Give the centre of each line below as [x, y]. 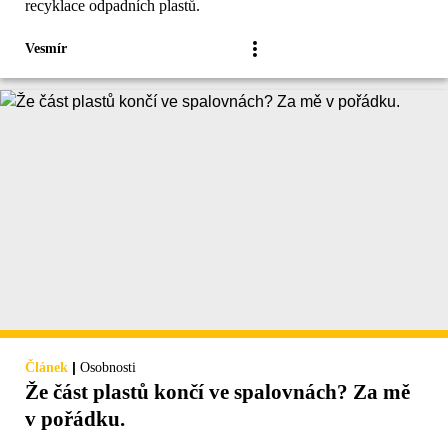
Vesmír [46, 49]
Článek [46, 368]
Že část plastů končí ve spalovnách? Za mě [217, 392]
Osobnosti [108, 368]
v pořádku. [75, 419]
